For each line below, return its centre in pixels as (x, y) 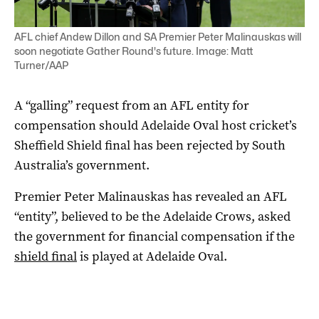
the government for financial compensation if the (155, 236)
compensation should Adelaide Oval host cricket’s (156, 125)
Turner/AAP (41, 65)
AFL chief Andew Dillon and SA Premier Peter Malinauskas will (158, 36)
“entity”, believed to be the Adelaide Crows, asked (152, 216)
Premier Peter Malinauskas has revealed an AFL (151, 196)
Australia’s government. (82, 165)
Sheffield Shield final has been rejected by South (150, 145)
